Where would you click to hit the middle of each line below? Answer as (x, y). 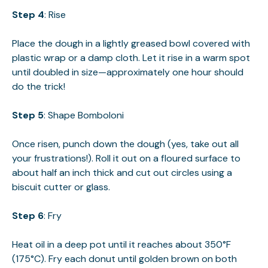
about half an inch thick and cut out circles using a (122, 172)
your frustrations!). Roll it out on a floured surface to (126, 158)
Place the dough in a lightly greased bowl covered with (131, 43)
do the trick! (39, 86)
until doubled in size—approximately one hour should (128, 72)
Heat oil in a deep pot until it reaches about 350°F (121, 244)
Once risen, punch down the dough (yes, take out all (125, 144)
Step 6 (28, 215)
